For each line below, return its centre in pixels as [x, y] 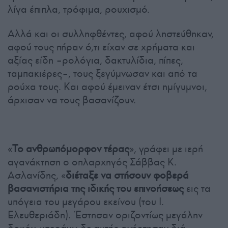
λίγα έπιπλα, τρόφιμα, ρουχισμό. [79, 9]
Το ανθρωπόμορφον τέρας [71, 149]
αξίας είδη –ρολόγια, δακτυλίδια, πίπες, [95, 60]
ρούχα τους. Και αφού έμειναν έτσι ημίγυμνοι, [107, 87]
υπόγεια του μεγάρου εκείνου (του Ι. [86, 202]
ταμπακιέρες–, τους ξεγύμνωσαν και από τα [103, 74]
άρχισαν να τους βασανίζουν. [72, 100]
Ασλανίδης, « [37, 175]
